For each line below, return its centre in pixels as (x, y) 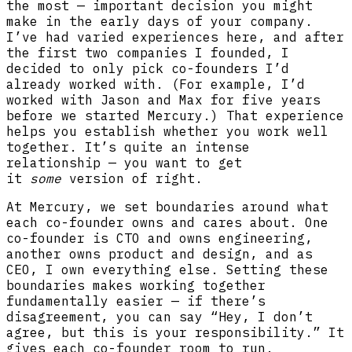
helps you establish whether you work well (167, 132)
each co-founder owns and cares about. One (167, 223)
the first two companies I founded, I (148, 53)
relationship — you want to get (124, 163)
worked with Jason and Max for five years (163, 100)
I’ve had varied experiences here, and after (175, 37)
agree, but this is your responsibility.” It (175, 333)
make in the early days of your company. (159, 22)
